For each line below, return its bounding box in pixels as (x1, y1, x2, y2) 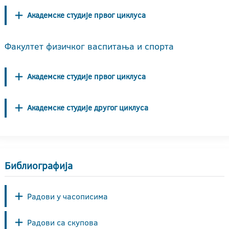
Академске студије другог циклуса (27, 102, 148, 113)
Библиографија (5, 158, 73, 173)
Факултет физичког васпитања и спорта (5, 39, 174, 53)
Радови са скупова (27, 216, 98, 228)
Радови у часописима (27, 190, 108, 202)
